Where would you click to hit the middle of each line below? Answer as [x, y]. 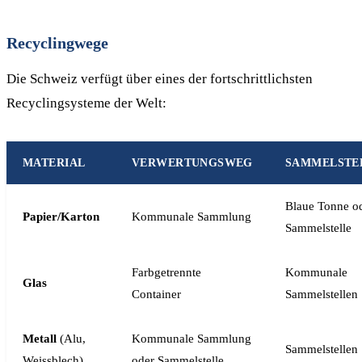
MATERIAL [54, 163]
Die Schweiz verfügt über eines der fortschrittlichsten [160, 79]
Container [156, 294]
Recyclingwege [57, 43]
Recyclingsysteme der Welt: [86, 103]
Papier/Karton [61, 217]
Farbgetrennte [166, 272]
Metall [40, 339]
